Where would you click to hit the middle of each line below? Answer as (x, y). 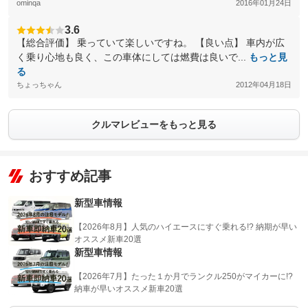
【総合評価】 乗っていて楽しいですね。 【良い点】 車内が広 (151, 43)
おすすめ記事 (70, 176)
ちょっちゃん (39, 85)
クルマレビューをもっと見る (154, 124)
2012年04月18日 (264, 85)
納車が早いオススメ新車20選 (129, 289)
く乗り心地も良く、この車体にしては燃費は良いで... (133, 57)
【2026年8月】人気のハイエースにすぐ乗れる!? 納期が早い (186, 227)
